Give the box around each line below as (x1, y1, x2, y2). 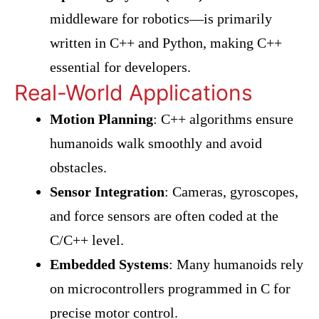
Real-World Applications (14, 80, 253, 105)
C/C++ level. (50, 232, 124, 248)
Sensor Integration (50, 184, 164, 199)
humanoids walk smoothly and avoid (50, 135, 262, 151)
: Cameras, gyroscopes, (164, 184, 298, 199)
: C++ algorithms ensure (153, 111, 293, 127)
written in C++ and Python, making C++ (50, 35, 282, 51)
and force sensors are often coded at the (50, 208, 278, 224)
